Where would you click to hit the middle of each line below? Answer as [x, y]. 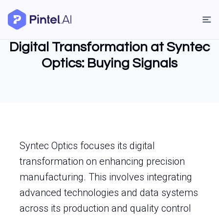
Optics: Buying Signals [109, 63]
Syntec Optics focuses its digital [87, 146]
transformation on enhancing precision [102, 161]
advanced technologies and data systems [109, 193]
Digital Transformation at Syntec [109, 47]
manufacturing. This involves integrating [106, 177]
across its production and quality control [105, 208]
